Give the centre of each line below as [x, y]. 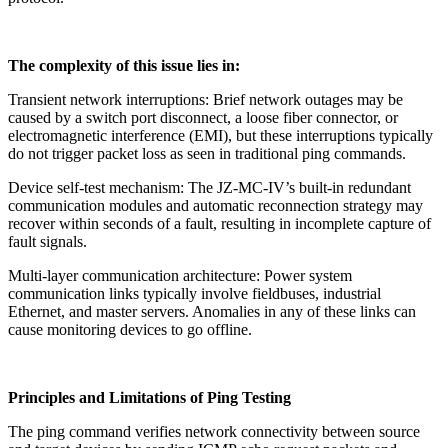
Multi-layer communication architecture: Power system [180, 276]
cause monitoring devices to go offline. [130, 330]
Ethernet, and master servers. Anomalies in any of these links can [212, 312]
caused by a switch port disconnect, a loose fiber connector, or [203, 118]
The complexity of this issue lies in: [124, 66]
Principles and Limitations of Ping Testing [149, 398]
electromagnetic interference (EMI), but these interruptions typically [220, 136]
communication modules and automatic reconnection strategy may [215, 206]
